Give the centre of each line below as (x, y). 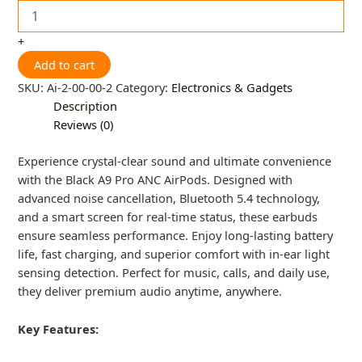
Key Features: (59, 328)
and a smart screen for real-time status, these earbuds (168, 217)
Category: (144, 88)
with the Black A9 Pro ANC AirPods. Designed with (156, 180)
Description (86, 106)
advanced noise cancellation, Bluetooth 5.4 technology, (169, 198)
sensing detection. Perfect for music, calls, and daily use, (174, 273)
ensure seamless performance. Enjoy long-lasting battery (176, 236)
